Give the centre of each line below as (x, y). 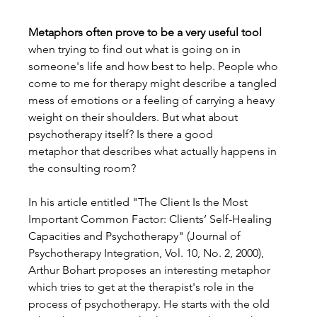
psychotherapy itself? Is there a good (122, 134)
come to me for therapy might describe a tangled (154, 83)
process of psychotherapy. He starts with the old (151, 304)
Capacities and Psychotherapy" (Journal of (136, 236)
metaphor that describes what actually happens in (154, 151)
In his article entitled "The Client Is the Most (140, 202)
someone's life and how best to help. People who (155, 66)
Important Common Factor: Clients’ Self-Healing (152, 219)
